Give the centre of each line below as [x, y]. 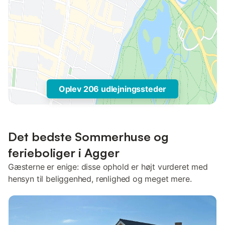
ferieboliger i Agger [64, 153]
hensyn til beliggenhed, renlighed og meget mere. [100, 179]
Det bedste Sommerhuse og [88, 137]
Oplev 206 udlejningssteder [113, 89]
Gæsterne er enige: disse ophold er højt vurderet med [108, 167]
